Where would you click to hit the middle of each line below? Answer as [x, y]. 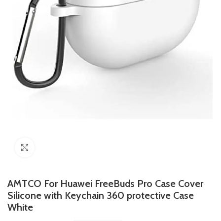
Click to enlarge [56, 148]
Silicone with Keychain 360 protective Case [101, 196]
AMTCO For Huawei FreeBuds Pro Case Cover [105, 184]
